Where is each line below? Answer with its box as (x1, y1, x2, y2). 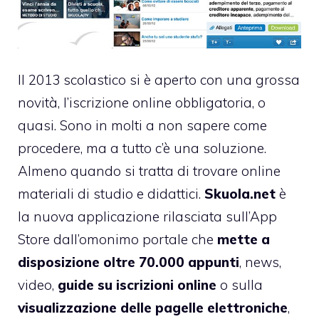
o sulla (216, 276, 263, 294)
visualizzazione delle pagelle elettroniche (18, 299, 288, 317)
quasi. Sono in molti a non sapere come (18, 117, 267, 135)
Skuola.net (204, 185, 276, 203)
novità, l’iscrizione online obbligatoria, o (18, 94, 266, 112)
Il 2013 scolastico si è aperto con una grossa (18, 71, 300, 89)
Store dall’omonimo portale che (18, 231, 217, 249)
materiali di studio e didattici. (18, 185, 204, 203)
